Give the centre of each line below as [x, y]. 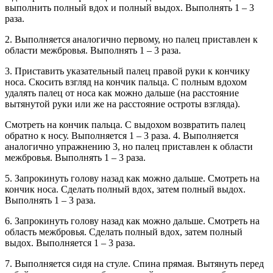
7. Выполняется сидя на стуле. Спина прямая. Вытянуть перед [134, 264]
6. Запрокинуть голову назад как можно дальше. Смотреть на [132, 221]
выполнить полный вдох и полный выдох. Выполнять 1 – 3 [129, 8]
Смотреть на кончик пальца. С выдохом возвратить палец [125, 125]
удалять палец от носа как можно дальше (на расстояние [122, 93]
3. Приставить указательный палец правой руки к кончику [127, 71]
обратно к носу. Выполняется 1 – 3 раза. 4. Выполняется [122, 136]
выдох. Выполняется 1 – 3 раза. [70, 243]
